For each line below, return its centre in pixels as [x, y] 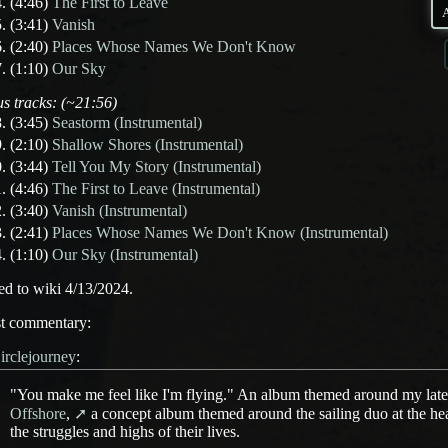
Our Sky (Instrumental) [125, 254]
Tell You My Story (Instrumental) [156, 166]
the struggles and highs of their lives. [125, 432]
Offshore [38, 414]
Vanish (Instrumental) [119, 210]
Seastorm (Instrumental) [127, 122]
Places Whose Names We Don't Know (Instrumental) [220, 232]
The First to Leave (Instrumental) [156, 188]
